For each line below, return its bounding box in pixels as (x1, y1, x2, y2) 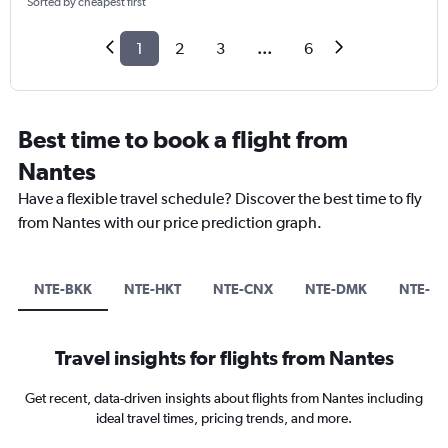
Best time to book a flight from (18, 125, 348, 154)
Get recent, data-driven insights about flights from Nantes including (25, 390, 423, 407)
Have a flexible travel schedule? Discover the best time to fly (18, 189, 422, 209)
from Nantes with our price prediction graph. (18, 213, 322, 233)
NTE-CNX (213, 281, 273, 298)
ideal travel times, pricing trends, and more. (96, 410, 352, 427)
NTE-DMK (305, 281, 367, 298)
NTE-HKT (124, 281, 181, 298)
